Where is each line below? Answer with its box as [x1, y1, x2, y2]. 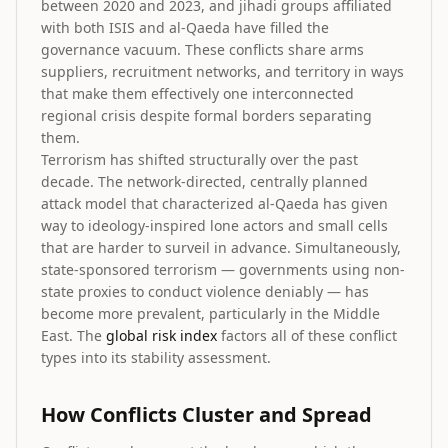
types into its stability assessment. [41, 348, 271, 367]
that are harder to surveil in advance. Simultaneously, [41, 238, 401, 257]
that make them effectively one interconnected [41, 84, 354, 103]
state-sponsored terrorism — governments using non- [41, 260, 405, 279]
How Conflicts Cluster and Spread [41, 401, 372, 428]
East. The [41, 326, 106, 345]
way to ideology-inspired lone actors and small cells [41, 216, 388, 235]
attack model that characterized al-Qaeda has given [41, 194, 388, 213]
